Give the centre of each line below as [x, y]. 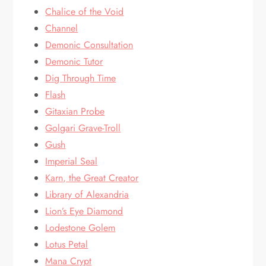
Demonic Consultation [89, 45]
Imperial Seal [72, 161]
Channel [62, 28]
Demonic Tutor [74, 61]
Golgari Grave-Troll [83, 128]
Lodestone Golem [80, 228]
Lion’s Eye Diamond [84, 211]
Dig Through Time [81, 78]
